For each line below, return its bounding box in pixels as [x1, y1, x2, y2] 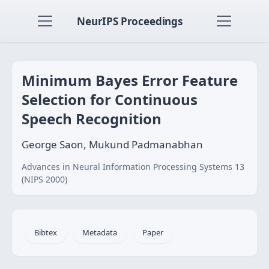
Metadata [82, 227, 117, 238]
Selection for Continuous [22, 89, 198, 109]
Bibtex [34, 227, 57, 238]
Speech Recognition [22, 109, 162, 128]
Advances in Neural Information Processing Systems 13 [22, 161, 244, 172]
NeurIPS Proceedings [77, 14, 183, 28]
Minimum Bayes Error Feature [22, 70, 238, 90]
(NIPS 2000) [22, 174, 67, 185]
